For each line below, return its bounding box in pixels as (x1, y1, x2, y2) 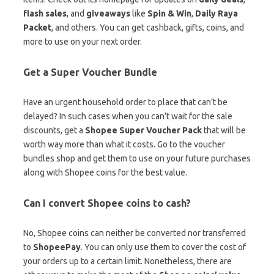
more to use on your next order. (23, 36, 144, 46)
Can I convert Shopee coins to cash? (23, 197, 193, 209)
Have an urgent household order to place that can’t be (23, 97, 228, 107)
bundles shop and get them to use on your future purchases (23, 153, 251, 163)
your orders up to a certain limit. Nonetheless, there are (23, 256, 232, 266)
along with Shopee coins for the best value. (23, 167, 189, 177)
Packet (23, 22, 51, 32)
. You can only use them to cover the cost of (81, 242, 246, 252)
